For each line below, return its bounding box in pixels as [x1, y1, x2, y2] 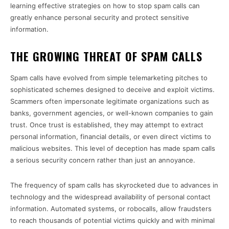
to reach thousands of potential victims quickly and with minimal [10, 216, 215, 225]
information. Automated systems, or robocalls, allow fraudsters [10, 204, 212, 213]
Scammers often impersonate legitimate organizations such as [10, 97, 209, 106]
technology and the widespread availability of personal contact [10, 193, 211, 201]
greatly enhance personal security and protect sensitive [10, 13, 189, 22]
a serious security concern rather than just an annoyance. [10, 156, 195, 165]
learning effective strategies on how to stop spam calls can [10, 2, 200, 10]
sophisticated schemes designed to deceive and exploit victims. [10, 85, 215, 94]
